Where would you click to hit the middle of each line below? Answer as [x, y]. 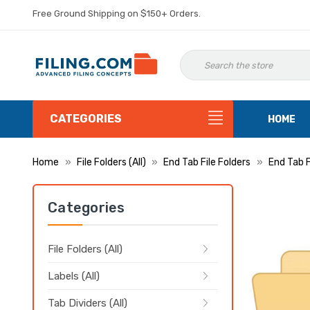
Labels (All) [74, 276]
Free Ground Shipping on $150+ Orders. [117, 13]
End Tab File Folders [207, 162]
